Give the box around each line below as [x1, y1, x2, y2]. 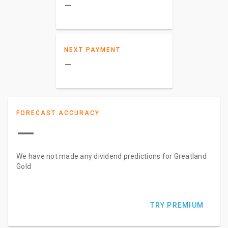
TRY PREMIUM [150, 201, 204, 209]
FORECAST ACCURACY [16, 109, 100, 117]
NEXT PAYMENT [64, 46, 121, 53]
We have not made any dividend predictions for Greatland [16, 152, 207, 160]
